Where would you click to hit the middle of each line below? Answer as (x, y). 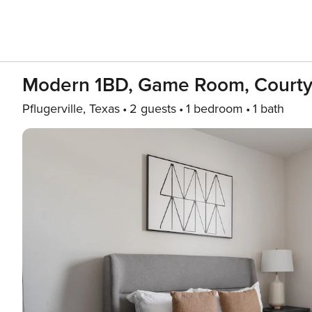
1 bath (268, 109)
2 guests (153, 109)
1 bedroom (214, 109)
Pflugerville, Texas (71, 109)
